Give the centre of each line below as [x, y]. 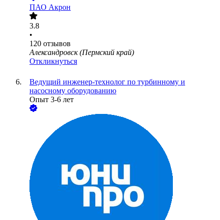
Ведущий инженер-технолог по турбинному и [107, 82]
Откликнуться [53, 61]
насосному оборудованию [73, 91]
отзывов [57, 44]
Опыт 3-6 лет [52, 100]
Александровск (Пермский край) [82, 53]
